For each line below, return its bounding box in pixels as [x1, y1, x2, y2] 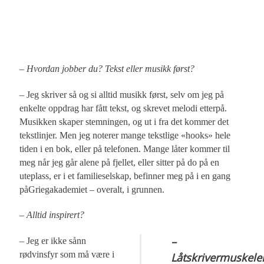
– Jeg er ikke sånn [19, 236, 87, 246]
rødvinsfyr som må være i [19, 249, 115, 260]
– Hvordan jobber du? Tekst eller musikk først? [19, 64, 195, 74]
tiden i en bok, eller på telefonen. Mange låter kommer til [19, 144, 230, 154]
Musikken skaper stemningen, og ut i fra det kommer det [19, 117, 229, 127]
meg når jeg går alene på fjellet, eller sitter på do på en [19, 157, 220, 168]
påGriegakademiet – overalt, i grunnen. [19, 184, 165, 195]
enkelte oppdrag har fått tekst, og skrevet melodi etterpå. [19, 103, 227, 114]
